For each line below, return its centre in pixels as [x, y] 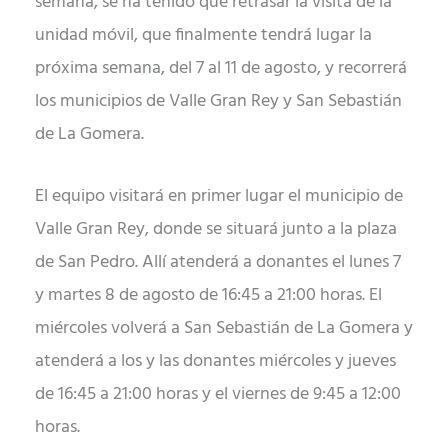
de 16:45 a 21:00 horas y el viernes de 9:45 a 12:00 [218, 394]
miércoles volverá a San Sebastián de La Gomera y [224, 328]
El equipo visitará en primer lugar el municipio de [219, 196]
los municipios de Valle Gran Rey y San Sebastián [218, 101]
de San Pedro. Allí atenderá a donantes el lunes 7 [218, 262]
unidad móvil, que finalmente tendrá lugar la [203, 35]
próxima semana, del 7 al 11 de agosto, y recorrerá [221, 68]
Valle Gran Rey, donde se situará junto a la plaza [216, 229]
